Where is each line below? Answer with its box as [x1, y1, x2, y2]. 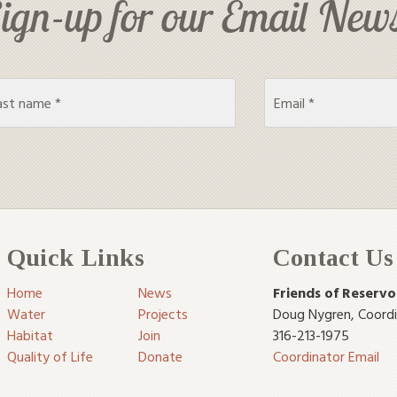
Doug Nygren [273, 302, 351, 324]
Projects [138, 302, 188, 324]
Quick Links [7, 243, 144, 271]
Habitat [7, 323, 53, 346]
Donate [138, 345, 183, 367]
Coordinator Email [273, 345, 379, 367]
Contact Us [273, 243, 393, 271]
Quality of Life [7, 345, 93, 367]
